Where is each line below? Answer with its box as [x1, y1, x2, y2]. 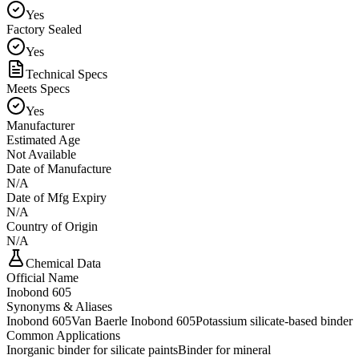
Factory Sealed [6, 22, 82, 36]
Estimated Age [6, 132, 80, 147]
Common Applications [6, 328, 120, 342]
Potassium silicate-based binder [196, 313, 353, 328]
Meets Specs [6, 81, 70, 95]
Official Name [6, 270, 79, 284]
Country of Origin [6, 219, 98, 233]
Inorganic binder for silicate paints [6, 342, 178, 357]
